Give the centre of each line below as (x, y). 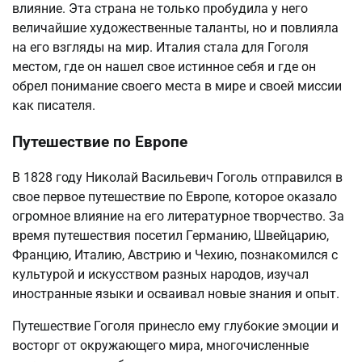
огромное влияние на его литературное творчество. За (178, 217)
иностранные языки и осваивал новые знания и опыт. (176, 294)
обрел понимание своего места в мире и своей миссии (177, 86)
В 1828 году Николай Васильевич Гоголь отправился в (177, 178)
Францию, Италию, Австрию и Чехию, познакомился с (175, 255)
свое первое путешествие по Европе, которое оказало (175, 197)
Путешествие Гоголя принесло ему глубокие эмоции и (175, 326)
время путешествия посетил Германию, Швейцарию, (170, 236)
